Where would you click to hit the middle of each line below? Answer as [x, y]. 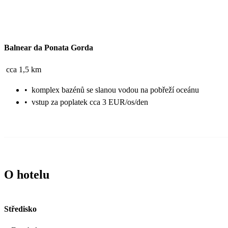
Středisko [20, 209]
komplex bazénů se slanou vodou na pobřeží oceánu [115, 90]
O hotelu [27, 174]
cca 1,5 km [24, 69]
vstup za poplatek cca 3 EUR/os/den [90, 102]
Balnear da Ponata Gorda [49, 48]
